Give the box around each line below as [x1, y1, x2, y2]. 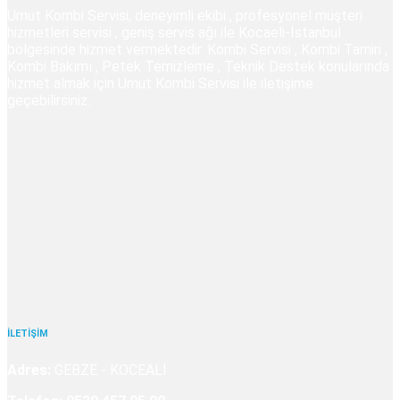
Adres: [7, 361, 51, 379]
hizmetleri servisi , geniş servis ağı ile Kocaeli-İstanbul [7, 23, 341, 41]
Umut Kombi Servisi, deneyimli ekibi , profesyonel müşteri [7, 6, 362, 24]
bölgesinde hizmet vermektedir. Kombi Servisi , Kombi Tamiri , [7, 40, 387, 58]
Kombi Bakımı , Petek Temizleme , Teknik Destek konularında [7, 57, 389, 75]
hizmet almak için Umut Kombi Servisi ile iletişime [7, 74, 313, 92]
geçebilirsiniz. [7, 91, 90, 109]
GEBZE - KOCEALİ [51, 361, 167, 379]
